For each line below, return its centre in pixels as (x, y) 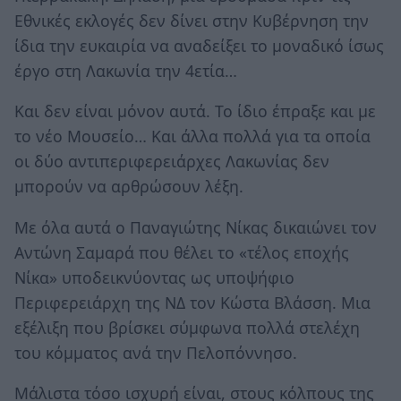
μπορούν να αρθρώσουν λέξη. (129, 187)
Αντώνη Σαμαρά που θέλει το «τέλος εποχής (182, 252)
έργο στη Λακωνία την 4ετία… (126, 70)
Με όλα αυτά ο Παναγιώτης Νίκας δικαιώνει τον (196, 227)
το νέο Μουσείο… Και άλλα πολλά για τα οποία (192, 137)
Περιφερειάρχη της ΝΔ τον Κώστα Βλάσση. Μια (192, 302)
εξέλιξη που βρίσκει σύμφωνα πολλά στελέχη (187, 327)
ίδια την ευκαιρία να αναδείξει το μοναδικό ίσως (199, 45)
